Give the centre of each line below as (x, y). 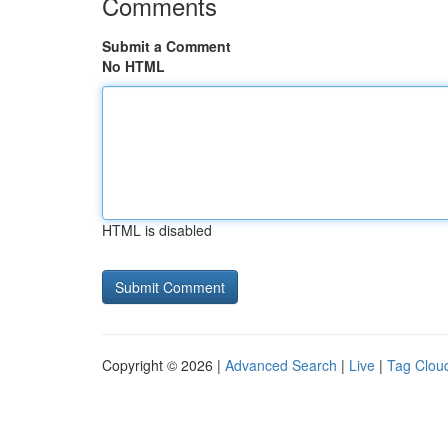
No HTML (133, 66)
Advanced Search (281, 365)
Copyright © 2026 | (163, 365)
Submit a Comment (166, 46)
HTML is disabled (157, 230)
